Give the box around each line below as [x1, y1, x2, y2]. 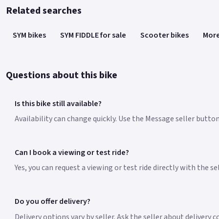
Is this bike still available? [14, 98, 102, 109]
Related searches [6, 4, 82, 18]
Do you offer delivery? [14, 196, 90, 207]
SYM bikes [13, 29, 46, 41]
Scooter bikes [140, 29, 189, 41]
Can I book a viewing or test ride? [14, 147, 129, 158]
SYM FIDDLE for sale [60, 29, 127, 41]
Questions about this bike [6, 68, 117, 82]
